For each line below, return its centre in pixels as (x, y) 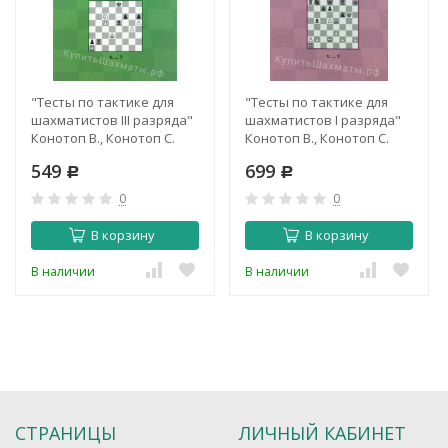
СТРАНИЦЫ (65, 433)
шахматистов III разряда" (112, 119)
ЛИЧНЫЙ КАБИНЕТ (322, 433)
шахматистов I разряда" (323, 119)
